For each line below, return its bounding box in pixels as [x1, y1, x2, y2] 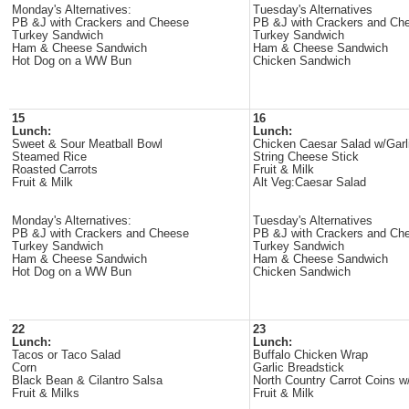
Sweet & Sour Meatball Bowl [12, 138, 163, 151]
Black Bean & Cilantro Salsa [12, 374, 163, 387]
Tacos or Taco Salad [12, 349, 121, 362]
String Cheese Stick [253, 151, 359, 163]
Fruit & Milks [12, 387, 79, 400]
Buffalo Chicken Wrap [253, 349, 368, 362]
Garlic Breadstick [253, 362, 344, 374]
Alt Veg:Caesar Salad [253, 176, 366, 189]
